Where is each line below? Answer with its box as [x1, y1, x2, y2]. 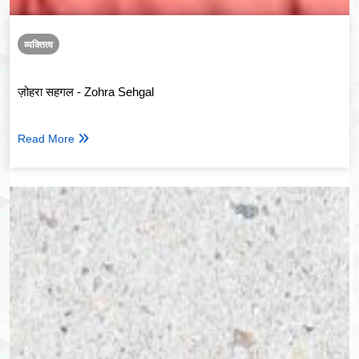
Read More [18, 132, 75, 146]
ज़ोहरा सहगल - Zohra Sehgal [18, 84, 154, 99]
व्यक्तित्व [24, 39, 53, 51]
